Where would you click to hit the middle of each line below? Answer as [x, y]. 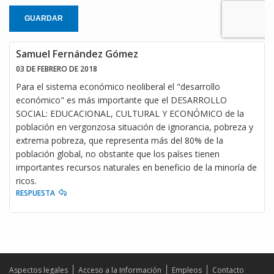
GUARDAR [44, 18]
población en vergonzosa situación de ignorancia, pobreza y [135, 127]
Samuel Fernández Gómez [77, 54]
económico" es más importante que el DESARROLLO [121, 100]
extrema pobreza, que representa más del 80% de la [120, 140]
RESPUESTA [35, 193]
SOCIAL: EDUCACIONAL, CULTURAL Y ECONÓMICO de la [130, 113]
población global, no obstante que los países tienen [118, 154]
